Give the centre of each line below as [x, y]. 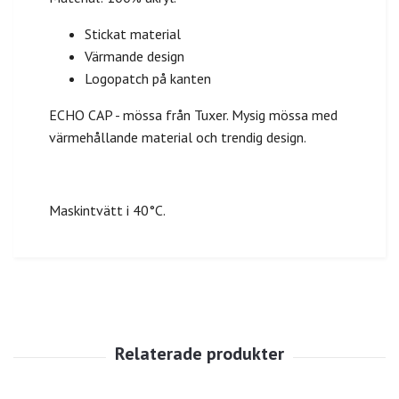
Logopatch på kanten [148, 78]
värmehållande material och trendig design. [177, 137]
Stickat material [133, 33]
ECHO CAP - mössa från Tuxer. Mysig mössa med [193, 114]
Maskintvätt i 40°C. [107, 210]
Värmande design [134, 56]
